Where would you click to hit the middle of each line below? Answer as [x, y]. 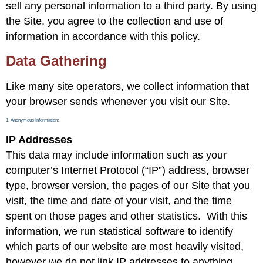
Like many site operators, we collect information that [127, 86]
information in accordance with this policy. [103, 37]
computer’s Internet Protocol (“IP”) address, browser [128, 171]
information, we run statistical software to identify [119, 232]
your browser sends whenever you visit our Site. [118, 101]
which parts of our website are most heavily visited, [125, 247]
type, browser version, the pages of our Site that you [128, 186]
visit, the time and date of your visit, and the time [119, 201]
